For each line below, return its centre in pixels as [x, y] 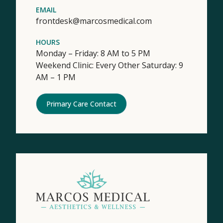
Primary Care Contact [81, 104]
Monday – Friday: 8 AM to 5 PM [93, 53]
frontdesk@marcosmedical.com [94, 21]
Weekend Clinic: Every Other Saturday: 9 [110, 65]
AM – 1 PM [56, 77]
